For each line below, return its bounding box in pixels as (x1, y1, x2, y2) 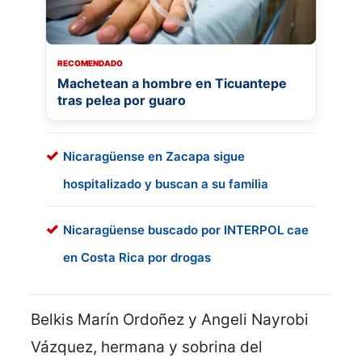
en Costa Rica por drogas (63, 250, 211, 266)
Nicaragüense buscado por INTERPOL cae (63, 222, 309, 238)
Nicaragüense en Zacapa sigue (63, 149, 245, 165)
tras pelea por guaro (57, 92, 186, 109)
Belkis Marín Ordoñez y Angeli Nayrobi (31, 310, 309, 330)
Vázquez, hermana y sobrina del (31, 338, 263, 357)
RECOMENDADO (57, 58, 123, 69)
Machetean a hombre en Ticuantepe (57, 75, 287, 92)
